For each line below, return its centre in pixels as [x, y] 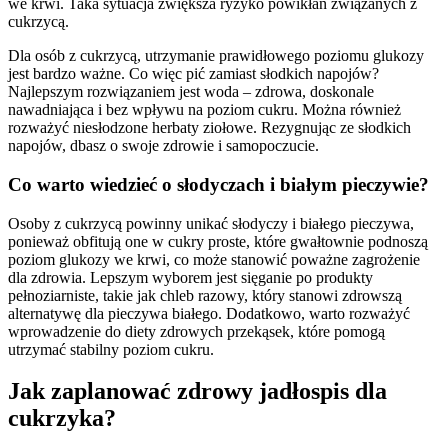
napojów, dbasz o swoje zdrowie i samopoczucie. [163, 146]
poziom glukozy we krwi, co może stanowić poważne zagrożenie [214, 259]
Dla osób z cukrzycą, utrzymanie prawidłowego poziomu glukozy [216, 56]
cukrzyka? [62, 418]
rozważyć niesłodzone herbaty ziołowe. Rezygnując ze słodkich [209, 128]
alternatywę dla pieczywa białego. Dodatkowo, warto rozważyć [209, 313]
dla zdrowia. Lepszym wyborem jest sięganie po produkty [190, 277]
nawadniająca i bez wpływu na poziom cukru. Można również [204, 110]
